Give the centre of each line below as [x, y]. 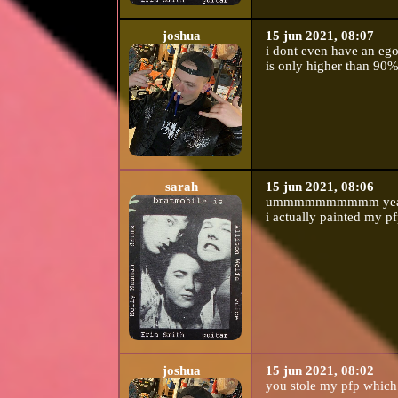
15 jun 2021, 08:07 [319, 36]
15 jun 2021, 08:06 [319, 187]
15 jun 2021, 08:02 [319, 371]
